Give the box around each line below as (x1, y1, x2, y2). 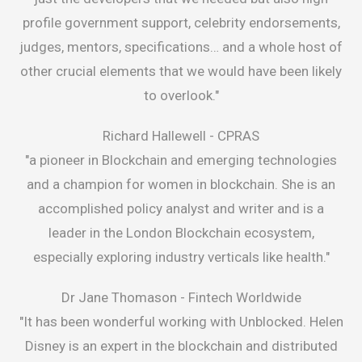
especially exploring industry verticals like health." (32, 249, 330, 266)
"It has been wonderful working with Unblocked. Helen (19, 314, 343, 330)
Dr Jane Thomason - (61, 289, 188, 306)
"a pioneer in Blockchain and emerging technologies (25, 152, 337, 169)
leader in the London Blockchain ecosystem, (48, 225, 314, 242)
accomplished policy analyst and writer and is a (38, 200, 324, 217)
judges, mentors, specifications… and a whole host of (19, 39, 343, 56)
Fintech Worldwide (187, 289, 301, 306)
